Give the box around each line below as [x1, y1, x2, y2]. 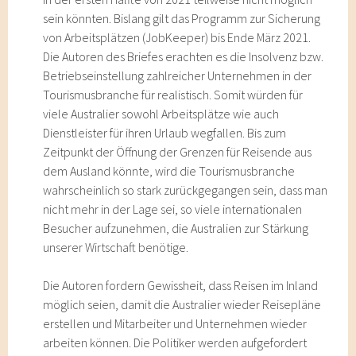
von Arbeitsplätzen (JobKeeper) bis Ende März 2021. [43, 29, 311, 45]
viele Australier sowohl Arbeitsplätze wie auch [43, 106, 280, 122]
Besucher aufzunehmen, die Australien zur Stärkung [43, 220, 309, 236]
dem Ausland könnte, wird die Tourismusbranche [43, 163, 296, 179]
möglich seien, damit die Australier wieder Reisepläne [43, 296, 322, 312]
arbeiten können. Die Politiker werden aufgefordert [43, 335, 308, 350]
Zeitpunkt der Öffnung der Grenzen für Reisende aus [43, 144, 312, 160]
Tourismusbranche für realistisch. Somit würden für [43, 87, 304, 103]
